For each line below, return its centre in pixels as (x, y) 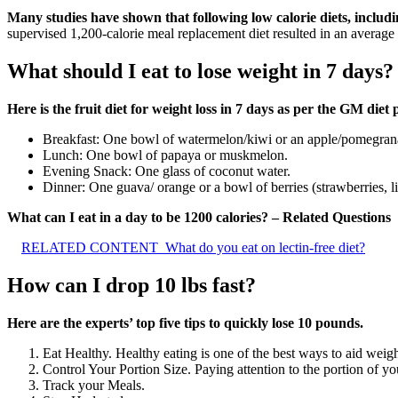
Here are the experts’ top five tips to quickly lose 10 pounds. (185, 322)
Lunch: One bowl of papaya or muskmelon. (165, 155)
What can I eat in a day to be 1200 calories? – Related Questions (199, 217)
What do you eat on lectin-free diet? (265, 247)
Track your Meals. (94, 385)
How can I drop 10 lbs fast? (131, 285)
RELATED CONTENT (90, 247)
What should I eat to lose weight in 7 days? (200, 71)
